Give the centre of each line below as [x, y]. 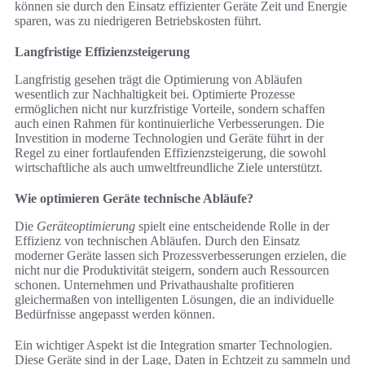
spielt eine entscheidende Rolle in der [232, 226]
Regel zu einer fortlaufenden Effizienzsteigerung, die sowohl [170, 153]
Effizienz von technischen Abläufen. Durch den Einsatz [157, 241]
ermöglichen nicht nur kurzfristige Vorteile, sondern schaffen [170, 109]
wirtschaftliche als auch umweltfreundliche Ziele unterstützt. [169, 168]
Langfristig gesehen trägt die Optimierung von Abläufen [158, 80]
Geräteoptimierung [86, 226]
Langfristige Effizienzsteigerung [102, 52]
